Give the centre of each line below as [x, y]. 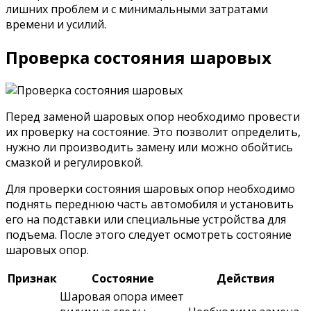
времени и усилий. [56, 25]
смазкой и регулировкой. [74, 163]
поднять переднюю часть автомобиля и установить [150, 204]
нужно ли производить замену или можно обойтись [149, 148]
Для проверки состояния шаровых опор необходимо [150, 189]
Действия [246, 279]
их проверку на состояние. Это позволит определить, [153, 132]
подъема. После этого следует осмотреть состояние [149, 235]
